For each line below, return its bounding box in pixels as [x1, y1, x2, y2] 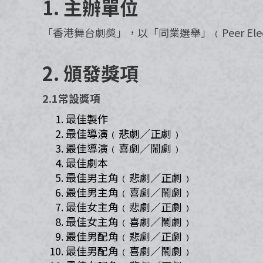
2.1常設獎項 [42, 90, 100, 106]
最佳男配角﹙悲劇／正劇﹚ [66, 228, 193, 244]
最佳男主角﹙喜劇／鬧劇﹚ [66, 184, 193, 200]
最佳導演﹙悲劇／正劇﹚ [66, 126, 182, 141]
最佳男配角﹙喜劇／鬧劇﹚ [66, 243, 193, 258]
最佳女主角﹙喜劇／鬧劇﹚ [66, 214, 193, 229]
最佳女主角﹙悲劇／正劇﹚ [66, 199, 193, 214]
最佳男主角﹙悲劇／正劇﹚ [66, 170, 193, 185]
